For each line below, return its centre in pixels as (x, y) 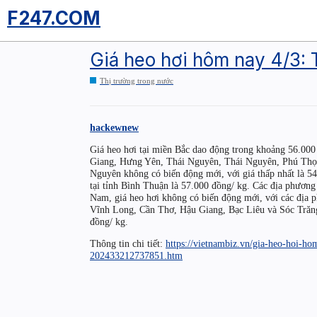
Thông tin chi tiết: (128, 244)
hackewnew (114, 127)
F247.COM (54, 18)
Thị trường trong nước (137, 81)
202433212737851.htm (136, 256)
